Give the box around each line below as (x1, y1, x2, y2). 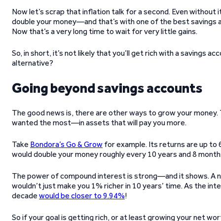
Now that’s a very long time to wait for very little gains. (12, 27, 197, 36)
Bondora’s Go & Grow (30, 140, 103, 149)
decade (12, 191, 39, 200)
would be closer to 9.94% (39, 191, 125, 200)
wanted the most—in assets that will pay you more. (12, 118, 186, 127)
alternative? (12, 58, 53, 68)
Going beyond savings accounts (12, 79, 203, 96)
